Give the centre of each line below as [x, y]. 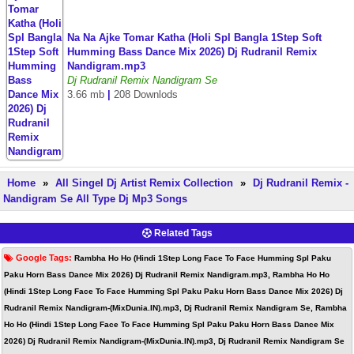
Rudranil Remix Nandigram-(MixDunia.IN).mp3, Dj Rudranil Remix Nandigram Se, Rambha [175, 308]
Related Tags [182, 233]
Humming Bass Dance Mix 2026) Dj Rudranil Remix [192, 52]
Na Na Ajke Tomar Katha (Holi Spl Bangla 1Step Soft [194, 38]
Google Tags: [45, 258]
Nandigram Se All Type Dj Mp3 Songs [95, 199]
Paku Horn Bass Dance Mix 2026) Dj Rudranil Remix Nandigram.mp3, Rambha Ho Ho [167, 275]
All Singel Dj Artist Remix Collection [144, 183]
